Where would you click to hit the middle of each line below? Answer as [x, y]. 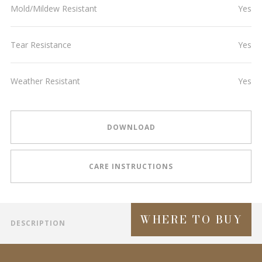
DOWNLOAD [131, 127]
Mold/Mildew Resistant [54, 8]
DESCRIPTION [38, 223]
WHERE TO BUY [191, 220]
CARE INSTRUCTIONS [131, 166]
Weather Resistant [45, 81]
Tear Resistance [41, 45]
